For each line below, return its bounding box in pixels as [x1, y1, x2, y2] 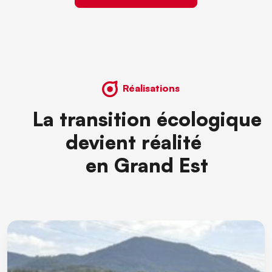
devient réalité [65, 129, 207, 154]
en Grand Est [64, 152, 208, 177]
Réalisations [123, 81, 180, 94]
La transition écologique [10, 106, 262, 131]
